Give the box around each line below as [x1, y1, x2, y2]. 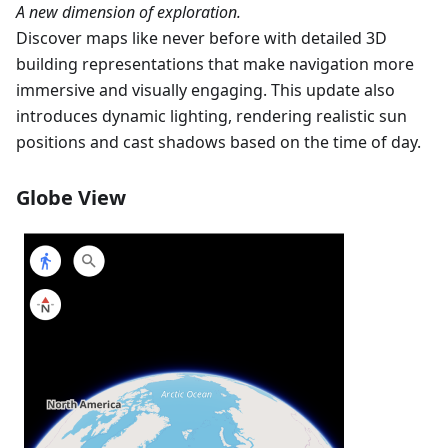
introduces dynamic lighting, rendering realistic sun [16, 104, 407, 127]
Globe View [16, 183, 126, 211]
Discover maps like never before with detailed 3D [16, 26, 387, 49]
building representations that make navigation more [16, 52, 414, 75]
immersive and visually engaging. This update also [16, 78, 395, 101]
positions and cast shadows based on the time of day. [16, 130, 421, 153]
